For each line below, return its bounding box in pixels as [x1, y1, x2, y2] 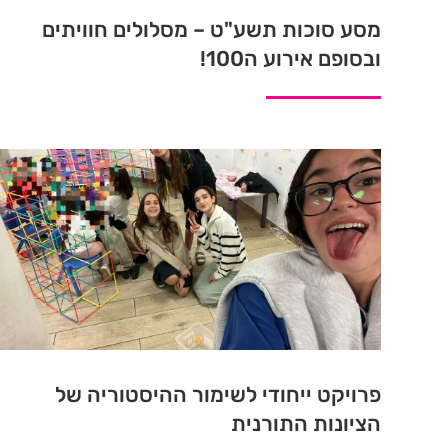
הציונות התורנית [230, 411, 381, 437]
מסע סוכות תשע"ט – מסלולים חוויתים [41, 17, 381, 43]
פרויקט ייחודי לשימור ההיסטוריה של [54, 382, 381, 408]
